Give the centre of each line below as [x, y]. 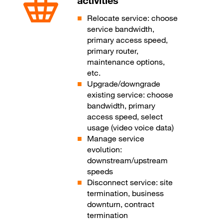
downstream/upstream [128, 161]
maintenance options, [126, 62]
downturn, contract [121, 204]
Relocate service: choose [133, 18]
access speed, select [125, 117]
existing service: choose [130, 95]
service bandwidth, [121, 29]
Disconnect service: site [130, 182]
